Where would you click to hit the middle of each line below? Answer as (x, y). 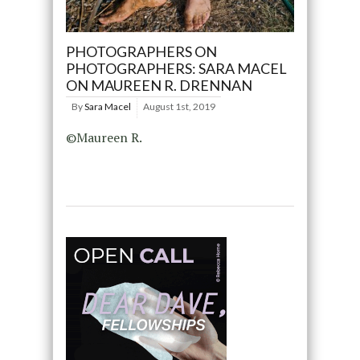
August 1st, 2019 (179, 106)
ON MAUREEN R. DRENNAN (159, 85)
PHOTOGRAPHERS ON (141, 51)
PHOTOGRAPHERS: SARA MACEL (176, 68)
